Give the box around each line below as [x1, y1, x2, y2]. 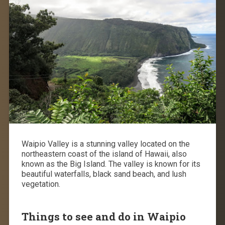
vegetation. [21, 179, 60, 189]
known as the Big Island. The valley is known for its [21, 159, 200, 169]
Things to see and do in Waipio [21, 209, 186, 223]
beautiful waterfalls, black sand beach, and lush [21, 169, 186, 179]
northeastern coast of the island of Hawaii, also [21, 149, 187, 159]
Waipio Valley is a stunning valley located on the [21, 139, 190, 149]
